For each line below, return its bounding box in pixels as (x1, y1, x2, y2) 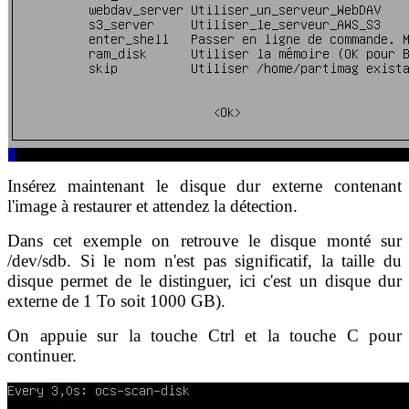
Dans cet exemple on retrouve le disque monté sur (7, 230, 402, 250)
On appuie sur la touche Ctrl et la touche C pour (7, 325, 402, 345)
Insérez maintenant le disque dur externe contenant (7, 175, 402, 195)
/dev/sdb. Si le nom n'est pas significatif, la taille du (7, 250, 402, 270)
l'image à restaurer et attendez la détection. (7, 195, 298, 215)
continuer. (7, 345, 77, 365)
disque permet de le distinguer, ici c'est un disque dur (7, 270, 402, 290)
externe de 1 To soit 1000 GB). (7, 290, 225, 310)
